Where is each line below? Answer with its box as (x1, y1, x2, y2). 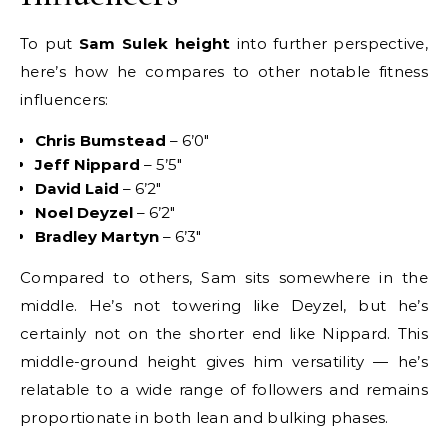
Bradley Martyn (35, 227, 159, 247)
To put (20, 34, 79, 54)
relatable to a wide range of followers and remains (20, 380, 428, 400)
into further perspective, (230, 34, 428, 54)
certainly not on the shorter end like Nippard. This (20, 324, 428, 344)
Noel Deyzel (35, 203, 133, 223)
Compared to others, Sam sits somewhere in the (20, 268, 428, 288)
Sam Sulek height (78, 34, 231, 54)
